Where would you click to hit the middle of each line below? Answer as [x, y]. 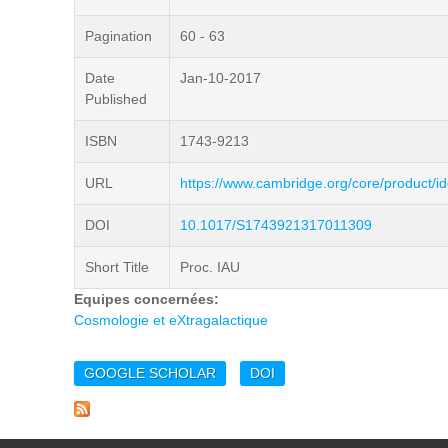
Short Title [117, 267]
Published [116, 99]
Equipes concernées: [148, 299]
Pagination [118, 36]
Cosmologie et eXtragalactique [171, 320]
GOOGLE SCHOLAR [150, 373]
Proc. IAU [210, 267]
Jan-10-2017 [220, 78]
